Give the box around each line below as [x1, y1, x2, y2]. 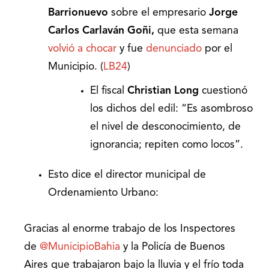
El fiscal [90, 86, 127, 97]
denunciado [146, 44, 202, 55]
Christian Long [127, 86, 199, 97]
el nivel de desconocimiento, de [90, 122, 241, 133]
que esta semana [157, 26, 238, 37]
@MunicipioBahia [40, 242, 120, 253]
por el [202, 44, 232, 55]
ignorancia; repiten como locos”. [90, 140, 243, 151]
